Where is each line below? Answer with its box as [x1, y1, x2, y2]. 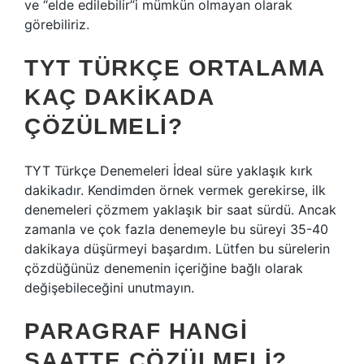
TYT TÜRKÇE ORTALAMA [24, 55, 325, 80]
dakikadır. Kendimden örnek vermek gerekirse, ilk [24, 182, 326, 198]
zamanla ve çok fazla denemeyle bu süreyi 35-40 [24, 221, 328, 237]
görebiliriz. [24, 16, 89, 32]
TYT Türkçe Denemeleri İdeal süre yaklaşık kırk [24, 162, 313, 179]
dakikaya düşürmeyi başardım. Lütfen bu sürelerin [24, 240, 330, 257]
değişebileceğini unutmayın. [24, 279, 194, 296]
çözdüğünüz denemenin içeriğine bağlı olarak [24, 260, 303, 276]
